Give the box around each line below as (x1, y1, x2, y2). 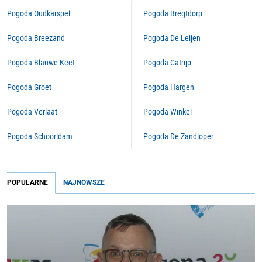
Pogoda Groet (7, 81, 51, 92)
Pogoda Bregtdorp (143, 8, 202, 19)
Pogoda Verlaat (7, 106, 57, 117)
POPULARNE (7, 178, 48, 187)
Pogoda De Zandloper (143, 130, 213, 142)
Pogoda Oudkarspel (7, 8, 70, 19)
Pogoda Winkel (143, 106, 192, 117)
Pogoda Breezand (7, 32, 65, 43)
